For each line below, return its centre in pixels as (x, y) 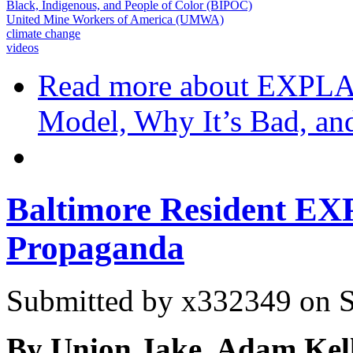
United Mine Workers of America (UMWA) (115, 20)
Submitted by (94, 301)
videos (22, 48)
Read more (105, 86)
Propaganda (95, 248)
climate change (43, 34)
